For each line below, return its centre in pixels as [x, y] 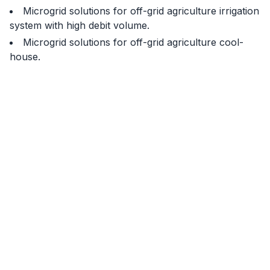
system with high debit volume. [80, 25]
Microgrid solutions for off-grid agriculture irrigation [141, 11]
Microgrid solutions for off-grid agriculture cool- [133, 42]
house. [25, 57]
